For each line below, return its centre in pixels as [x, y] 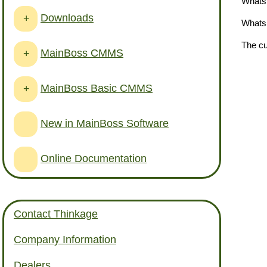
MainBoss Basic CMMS [97, 88]
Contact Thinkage [56, 214]
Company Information [65, 240]
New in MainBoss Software [105, 123]
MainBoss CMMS [82, 53]
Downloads [67, 18]
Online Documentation [94, 158]
